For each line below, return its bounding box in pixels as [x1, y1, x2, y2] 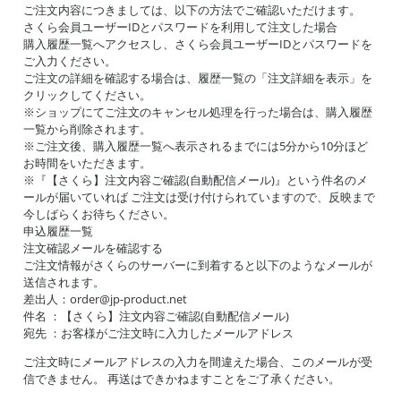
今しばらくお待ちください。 [23, 206, 175, 222]
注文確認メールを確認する [23, 240, 163, 256]
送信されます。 [23, 274, 105, 290]
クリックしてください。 [23, 87, 151, 103]
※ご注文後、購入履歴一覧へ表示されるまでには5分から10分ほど [23, 138, 368, 154]
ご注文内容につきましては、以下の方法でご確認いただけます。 [23, 2, 361, 18]
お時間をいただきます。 [23, 155, 151, 171]
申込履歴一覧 [23, 223, 93, 239]
